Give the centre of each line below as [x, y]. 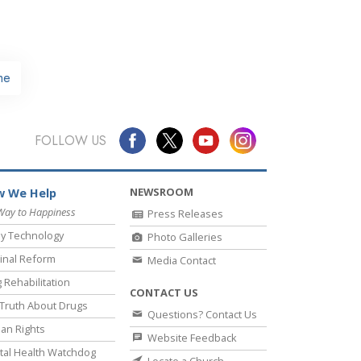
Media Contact [180, 261]
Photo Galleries [184, 237]
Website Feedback [191, 338]
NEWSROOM [162, 192]
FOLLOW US [70, 140]
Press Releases [184, 214]
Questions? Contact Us [201, 315]
